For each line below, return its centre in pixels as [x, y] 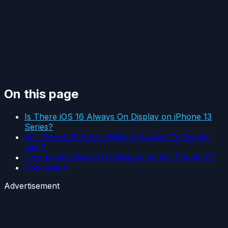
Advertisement [32, 186]
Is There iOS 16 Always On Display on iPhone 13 [118, 116]
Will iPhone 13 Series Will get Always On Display [117, 137]
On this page [41, 94]
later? [35, 147]
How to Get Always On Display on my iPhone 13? [120, 157]
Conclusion [46, 167]
